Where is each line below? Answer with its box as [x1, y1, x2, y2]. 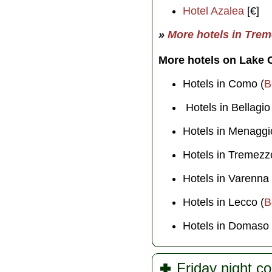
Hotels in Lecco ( [183, 195, 264, 208]
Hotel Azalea [183, 4, 244, 17]
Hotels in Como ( [183, 77, 264, 90]
